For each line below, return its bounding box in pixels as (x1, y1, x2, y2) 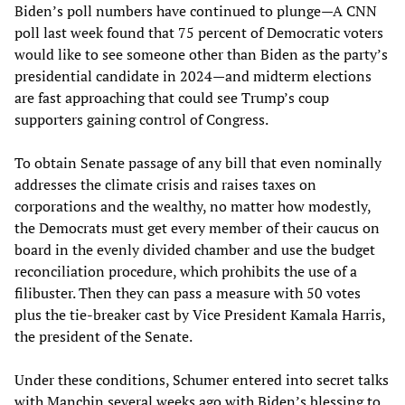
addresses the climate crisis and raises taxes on (14, 174, 316, 194)
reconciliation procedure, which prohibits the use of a (14, 260, 357, 281)
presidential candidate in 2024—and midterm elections (14, 65, 372, 86)
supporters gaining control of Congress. (14, 108, 268, 129)
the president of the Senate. (14, 325, 193, 346)
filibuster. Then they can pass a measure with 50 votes (14, 282, 361, 303)
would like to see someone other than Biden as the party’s (14, 43, 388, 64)
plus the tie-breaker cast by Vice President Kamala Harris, (14, 304, 385, 325)
